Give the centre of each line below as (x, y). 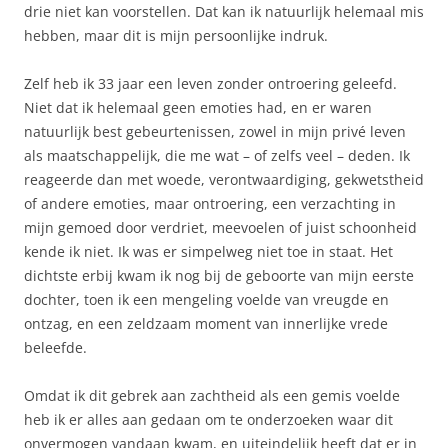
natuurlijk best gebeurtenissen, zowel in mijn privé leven (215, 131)
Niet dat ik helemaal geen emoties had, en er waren (198, 107)
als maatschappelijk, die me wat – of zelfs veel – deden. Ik (217, 155)
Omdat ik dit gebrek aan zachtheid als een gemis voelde (212, 395)
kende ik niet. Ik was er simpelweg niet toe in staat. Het (208, 251)
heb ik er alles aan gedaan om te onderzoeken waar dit (208, 419)
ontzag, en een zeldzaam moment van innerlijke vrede (206, 323)
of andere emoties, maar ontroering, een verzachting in (210, 203)
